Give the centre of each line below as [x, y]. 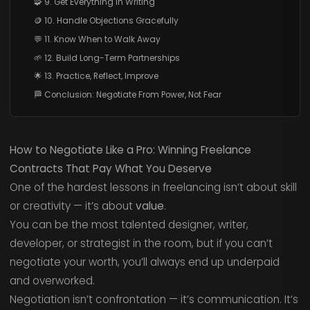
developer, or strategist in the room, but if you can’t [141, 243]
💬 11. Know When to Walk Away [97, 39]
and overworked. [52, 280]
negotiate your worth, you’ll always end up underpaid [144, 262]
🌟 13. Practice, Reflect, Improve [96, 76]
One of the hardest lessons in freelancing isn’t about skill [153, 187]
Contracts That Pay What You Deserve [110, 168]
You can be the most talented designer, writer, [129, 224]
